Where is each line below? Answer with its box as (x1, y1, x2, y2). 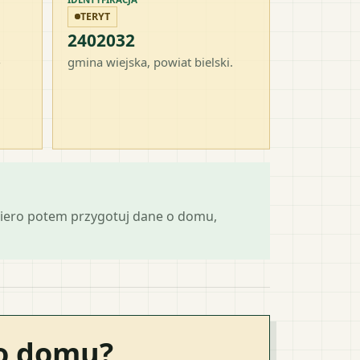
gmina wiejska (67, 53, 147, 70)
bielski (194, 53, 230, 70)
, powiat (147, 53, 194, 70)
